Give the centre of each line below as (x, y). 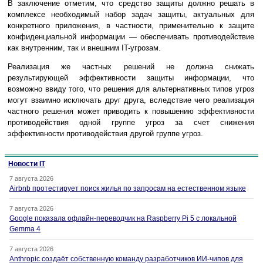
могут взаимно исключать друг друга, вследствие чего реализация (131, 100)
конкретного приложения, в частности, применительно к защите (131, 25)
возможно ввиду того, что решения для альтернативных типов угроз (131, 89)
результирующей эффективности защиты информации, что (131, 77)
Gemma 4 (25, 229)
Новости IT (27, 163)
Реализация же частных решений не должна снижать (131, 66)
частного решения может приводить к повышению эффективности (131, 111)
